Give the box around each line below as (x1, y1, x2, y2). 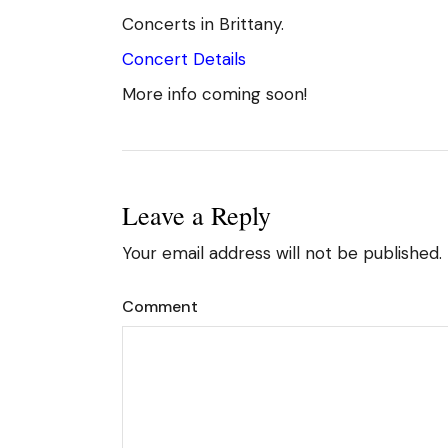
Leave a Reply (122, 198, 271, 232)
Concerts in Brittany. (122, 13, 284, 35)
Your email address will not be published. (122, 242, 442, 264)
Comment (122, 296, 198, 317)
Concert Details (122, 48, 246, 70)
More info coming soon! (122, 83, 307, 105)
